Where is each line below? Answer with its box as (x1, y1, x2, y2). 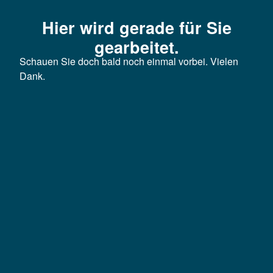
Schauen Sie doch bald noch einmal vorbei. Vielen (19, 54, 238, 68)
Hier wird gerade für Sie (41, 15, 232, 39)
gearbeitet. (94, 35, 179, 58)
